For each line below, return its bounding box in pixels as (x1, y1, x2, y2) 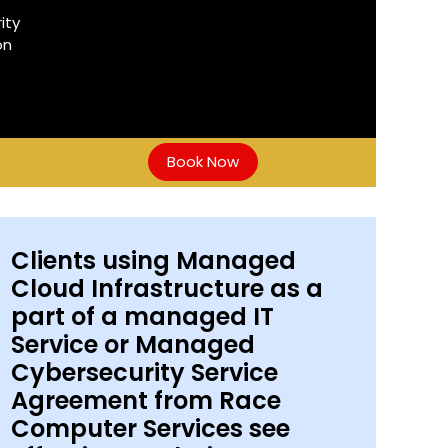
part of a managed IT (10, 299, 274, 333)
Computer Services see (10, 411, 290, 445)
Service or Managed (10, 327, 255, 361)
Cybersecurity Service (10, 355, 278, 389)
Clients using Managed (10, 243, 296, 277)
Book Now (167, 151, 240, 173)
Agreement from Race (10, 383, 281, 417)
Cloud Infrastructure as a (10, 271, 323, 305)
